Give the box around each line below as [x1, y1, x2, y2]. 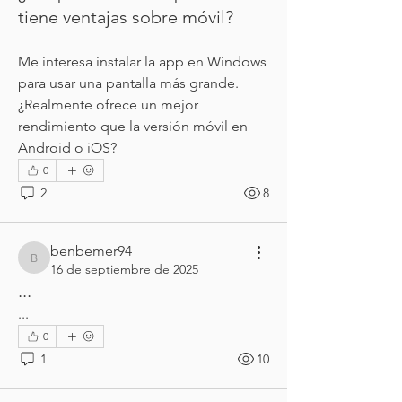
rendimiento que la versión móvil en [18, 118, 248, 135]
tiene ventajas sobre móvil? [18, 6, 233, 28]
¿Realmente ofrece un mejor [18, 96, 198, 113]
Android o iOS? [18, 139, 117, 156]
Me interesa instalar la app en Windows [18, 53, 267, 70]
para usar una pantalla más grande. [18, 74, 239, 92]
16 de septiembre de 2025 [50, 261, 198, 277]
